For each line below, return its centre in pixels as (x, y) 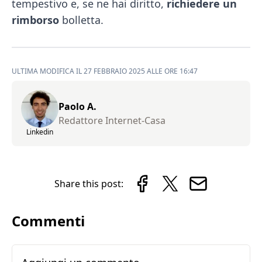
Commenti (48, 221)
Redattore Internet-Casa (112, 120)
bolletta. (81, 20)
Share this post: (89, 184)
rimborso (35, 20)
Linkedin (40, 132)
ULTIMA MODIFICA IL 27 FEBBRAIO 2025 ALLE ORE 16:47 (105, 71)
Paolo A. (77, 106)
